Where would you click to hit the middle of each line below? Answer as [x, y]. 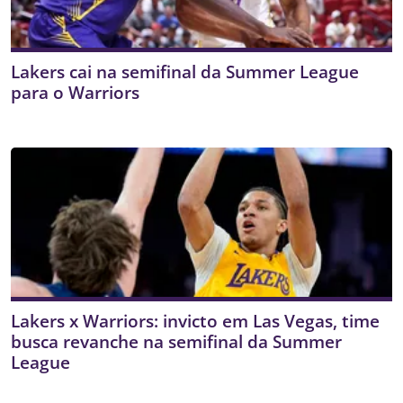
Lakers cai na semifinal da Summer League [185, 72]
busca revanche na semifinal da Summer [176, 341]
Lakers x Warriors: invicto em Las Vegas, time [195, 320]
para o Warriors [75, 93]
